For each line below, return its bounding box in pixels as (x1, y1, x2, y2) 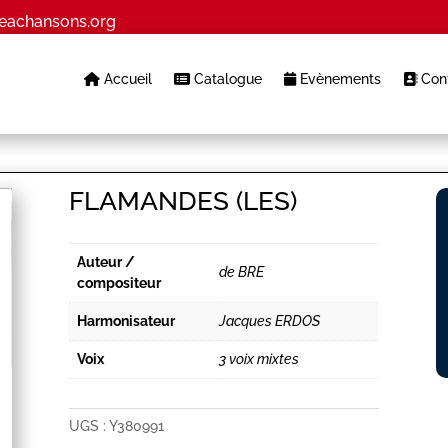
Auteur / (77, 254, 136, 271)
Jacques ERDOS (219, 313, 321, 330)
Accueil (99, 71, 152, 87)
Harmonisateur (77, 313, 176, 330)
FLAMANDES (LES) (69, 186, 298, 217)
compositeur (77, 275, 162, 292)
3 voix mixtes (219, 351, 300, 368)
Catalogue (189, 71, 262, 87)
